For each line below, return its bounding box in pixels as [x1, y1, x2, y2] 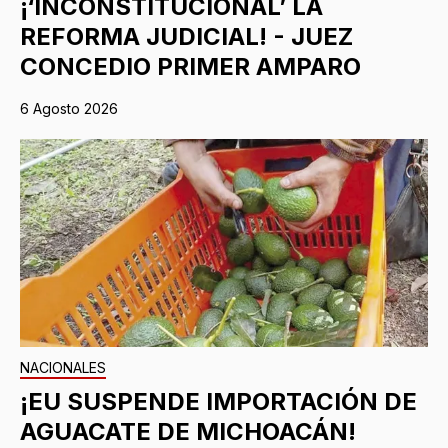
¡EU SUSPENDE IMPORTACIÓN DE [20, 386, 417, 416]
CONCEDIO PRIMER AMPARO [20, 51, 361, 81]
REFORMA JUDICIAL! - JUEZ [20, 21, 353, 51]
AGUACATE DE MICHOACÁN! [20, 416, 356, 446]
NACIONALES [20, 358, 106, 376]
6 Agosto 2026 [20, 99, 118, 117]
